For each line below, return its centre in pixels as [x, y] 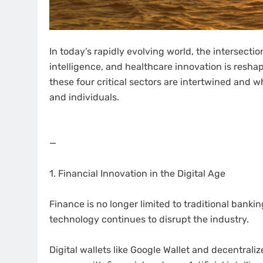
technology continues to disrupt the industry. [149, 220]
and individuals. [84, 97]
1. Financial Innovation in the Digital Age [137, 174]
